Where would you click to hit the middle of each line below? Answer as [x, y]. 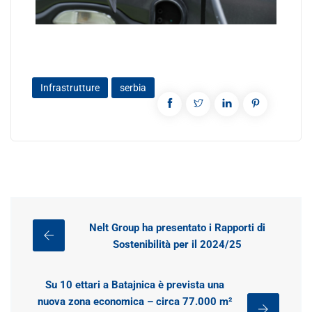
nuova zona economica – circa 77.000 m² [135, 301]
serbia [133, 87]
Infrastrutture [70, 87]
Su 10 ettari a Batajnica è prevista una [135, 284]
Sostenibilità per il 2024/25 [177, 244]
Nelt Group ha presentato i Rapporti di [177, 227]
